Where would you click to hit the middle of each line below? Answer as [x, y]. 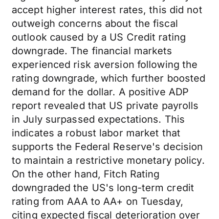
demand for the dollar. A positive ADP [100, 92]
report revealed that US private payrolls [105, 106]
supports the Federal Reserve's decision [108, 147]
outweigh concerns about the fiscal [95, 23]
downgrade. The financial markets [92, 51]
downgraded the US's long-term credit [103, 188]
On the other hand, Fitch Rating [86, 174]
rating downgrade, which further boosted [109, 78]
